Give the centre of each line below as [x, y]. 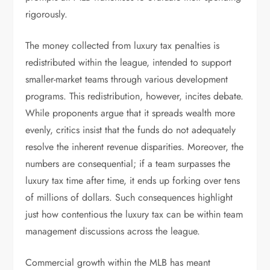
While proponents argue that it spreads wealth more [130, 113]
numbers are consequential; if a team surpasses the [128, 164]
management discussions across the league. [113, 231]
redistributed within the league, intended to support [129, 62]
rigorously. [47, 14]
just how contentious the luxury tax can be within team [134, 214]
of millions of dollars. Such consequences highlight [129, 197]
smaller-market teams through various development [127, 79]
